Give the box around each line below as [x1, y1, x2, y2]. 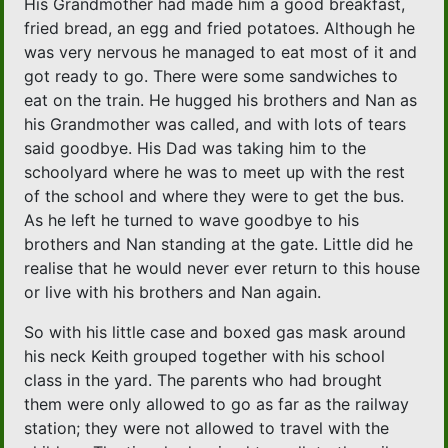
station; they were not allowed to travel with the [24, 418, 390, 439]
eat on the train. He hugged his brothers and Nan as [24, 90, 418, 111]
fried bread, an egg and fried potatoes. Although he [24, 18, 416, 39]
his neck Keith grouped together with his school [24, 346, 386, 367]
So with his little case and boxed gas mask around [24, 322, 407, 343]
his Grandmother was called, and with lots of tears [24, 114, 407, 135]
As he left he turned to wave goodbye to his [24, 210, 360, 231]
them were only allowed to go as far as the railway [24, 394, 410, 415]
